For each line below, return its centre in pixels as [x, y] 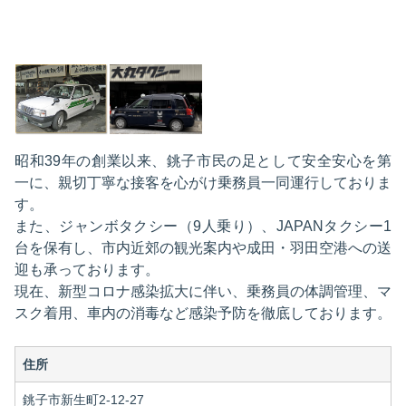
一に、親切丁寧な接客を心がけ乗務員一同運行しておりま [203, 183]
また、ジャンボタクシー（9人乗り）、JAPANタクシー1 [203, 226]
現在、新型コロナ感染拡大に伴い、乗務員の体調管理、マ [203, 291]
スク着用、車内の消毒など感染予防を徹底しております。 [203, 313]
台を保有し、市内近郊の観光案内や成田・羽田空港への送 [203, 248]
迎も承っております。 [87, 270]
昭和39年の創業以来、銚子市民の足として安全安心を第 [203, 161]
